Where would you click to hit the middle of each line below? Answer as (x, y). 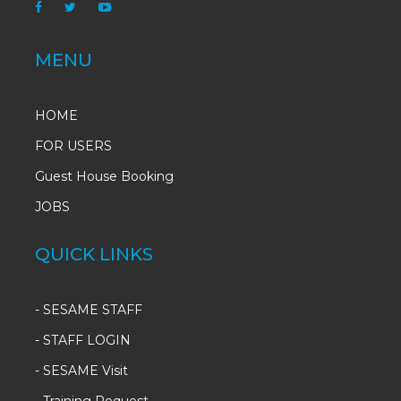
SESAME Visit (85, 371)
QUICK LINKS (94, 255)
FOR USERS (73, 146)
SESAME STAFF (93, 310)
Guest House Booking (104, 177)
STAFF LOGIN (87, 341)
